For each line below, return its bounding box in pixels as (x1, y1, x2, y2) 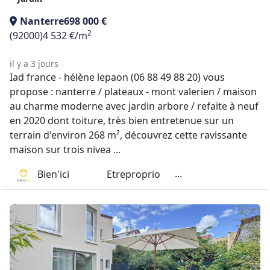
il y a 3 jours (10, 58, 58, 69)
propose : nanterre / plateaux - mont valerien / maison (10, 85, 257, 98)
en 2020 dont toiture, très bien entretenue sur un (10, 114, 234, 127)
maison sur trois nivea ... (10, 143, 121, 156)
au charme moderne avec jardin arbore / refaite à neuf (10, 99, 259, 113)
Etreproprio (107, 168, 160, 181)
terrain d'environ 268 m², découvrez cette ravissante (10, 128, 247, 142)
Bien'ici (37, 168, 69, 181)
